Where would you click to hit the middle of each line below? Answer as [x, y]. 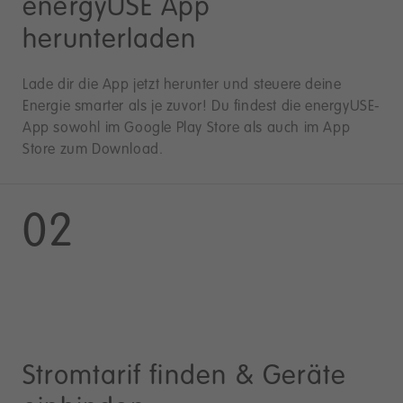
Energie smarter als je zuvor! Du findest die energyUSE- [202, 107]
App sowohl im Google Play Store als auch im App [187, 128]
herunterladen [110, 40]
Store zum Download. [93, 150]
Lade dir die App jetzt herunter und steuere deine [182, 85]
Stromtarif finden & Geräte [185, 376]
